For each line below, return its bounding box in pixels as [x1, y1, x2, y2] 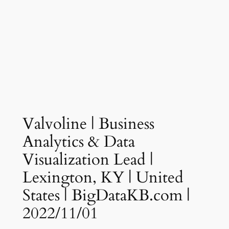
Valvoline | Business [22, 112, 154, 134]
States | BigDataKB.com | [22, 184, 190, 206]
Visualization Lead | [22, 148, 153, 170]
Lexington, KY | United [22, 166, 184, 188]
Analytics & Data [22, 130, 135, 152]
